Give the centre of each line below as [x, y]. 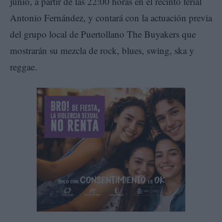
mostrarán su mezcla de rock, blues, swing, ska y [102, 51]
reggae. [24, 67]
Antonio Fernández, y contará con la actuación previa [111, 18]
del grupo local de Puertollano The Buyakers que [103, 34]
